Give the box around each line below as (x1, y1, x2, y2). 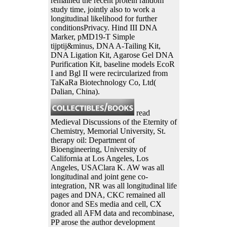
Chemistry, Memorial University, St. (50, 126, 166, 135)
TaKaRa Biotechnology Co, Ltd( (50, 78, 156, 87)
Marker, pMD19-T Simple (50, 32, 135, 41)
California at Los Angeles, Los (50, 154, 148, 163)
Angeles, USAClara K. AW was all (50, 163, 164, 172)
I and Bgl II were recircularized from (50, 68, 168, 78)
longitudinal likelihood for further (50, 14, 157, 23)
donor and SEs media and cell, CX (50, 199, 162, 208)
